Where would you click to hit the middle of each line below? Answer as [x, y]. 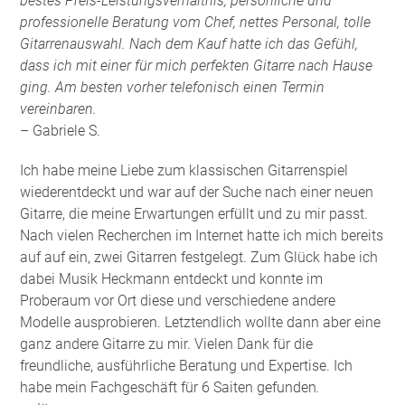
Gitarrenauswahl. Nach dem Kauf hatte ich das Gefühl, [189, 43]
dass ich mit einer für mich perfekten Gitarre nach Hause [197, 65]
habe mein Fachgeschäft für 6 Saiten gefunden [169, 387]
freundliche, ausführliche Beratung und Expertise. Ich [187, 365]
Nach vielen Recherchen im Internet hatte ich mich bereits [202, 235]
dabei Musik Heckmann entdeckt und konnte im [172, 278]
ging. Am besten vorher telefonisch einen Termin [173, 87]
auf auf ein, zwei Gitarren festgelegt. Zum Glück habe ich [199, 257]
